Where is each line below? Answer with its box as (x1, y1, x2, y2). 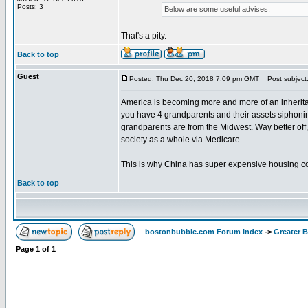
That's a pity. (121, 31, 166, 41)
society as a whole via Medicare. (121, 135, 242, 144)
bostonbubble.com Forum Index (145, 228, 263, 236)
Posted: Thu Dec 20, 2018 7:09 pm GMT (129, 75, 259, 82)
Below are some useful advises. (164, 5, 270, 13)
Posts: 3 (17, 3, 43, 10)
